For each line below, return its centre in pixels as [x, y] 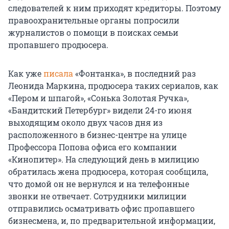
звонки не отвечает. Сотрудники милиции [97, 196]
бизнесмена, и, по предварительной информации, [112, 220]
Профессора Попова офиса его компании [93, 147]
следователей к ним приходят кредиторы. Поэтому [114, 8]
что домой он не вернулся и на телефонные [99, 184]
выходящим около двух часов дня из [85, 122]
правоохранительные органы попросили [94, 20]
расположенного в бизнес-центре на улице [97, 134]
